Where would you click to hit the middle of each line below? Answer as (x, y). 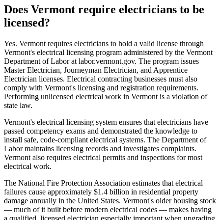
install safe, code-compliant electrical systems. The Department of (105, 139)
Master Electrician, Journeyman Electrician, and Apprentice (96, 70)
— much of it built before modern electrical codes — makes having (108, 209)
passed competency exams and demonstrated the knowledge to (101, 131)
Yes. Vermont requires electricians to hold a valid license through (104, 43)
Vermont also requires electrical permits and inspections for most (103, 157)
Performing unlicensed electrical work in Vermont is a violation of (106, 96)
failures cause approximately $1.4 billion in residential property (101, 192)
